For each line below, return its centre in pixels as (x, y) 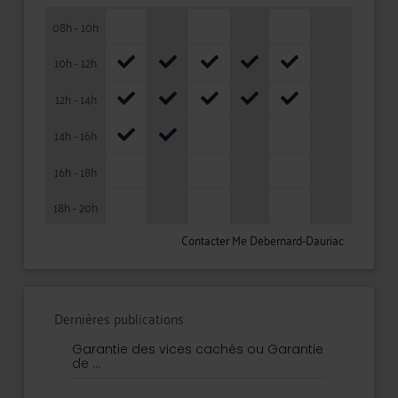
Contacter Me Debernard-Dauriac (262, 240)
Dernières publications (119, 318)
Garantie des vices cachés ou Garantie (198, 350)
